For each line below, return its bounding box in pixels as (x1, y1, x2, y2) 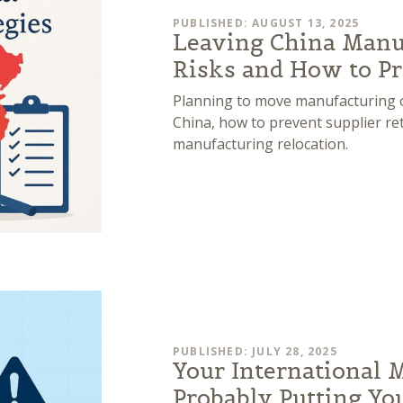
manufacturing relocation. (173, 133, 348, 154)
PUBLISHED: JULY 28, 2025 (173, 344, 337, 360)
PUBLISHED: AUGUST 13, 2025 (173, 14, 360, 31)
